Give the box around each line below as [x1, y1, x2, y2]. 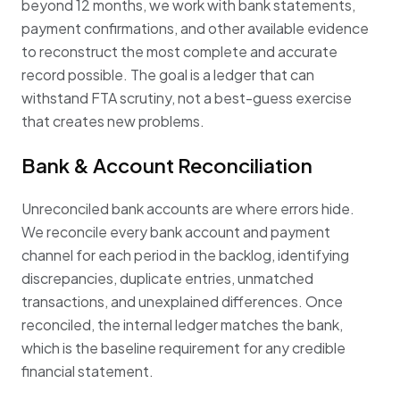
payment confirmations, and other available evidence [21, 18, 369, 37]
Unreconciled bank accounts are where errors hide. [21, 198, 354, 218]
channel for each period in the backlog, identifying [21, 245, 349, 264]
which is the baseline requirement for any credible [21, 337, 346, 357]
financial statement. [21, 361, 154, 380]
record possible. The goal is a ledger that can [21, 64, 314, 84]
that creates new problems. [21, 111, 204, 130]
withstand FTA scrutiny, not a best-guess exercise [21, 87, 352, 107]
